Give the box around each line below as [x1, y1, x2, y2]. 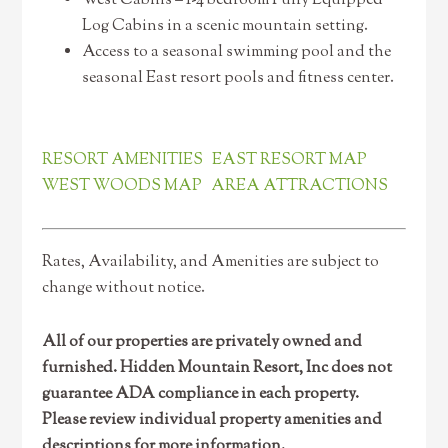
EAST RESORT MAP [212, 149, 368, 172]
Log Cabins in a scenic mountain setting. [82, 15, 369, 38]
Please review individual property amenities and [42, 409, 383, 432]
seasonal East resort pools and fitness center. [82, 67, 395, 90]
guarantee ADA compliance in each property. [42, 383, 360, 406]
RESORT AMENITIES [42, 149, 204, 172]
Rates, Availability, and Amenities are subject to [42, 251, 380, 274]
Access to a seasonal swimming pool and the [82, 41, 392, 64]
